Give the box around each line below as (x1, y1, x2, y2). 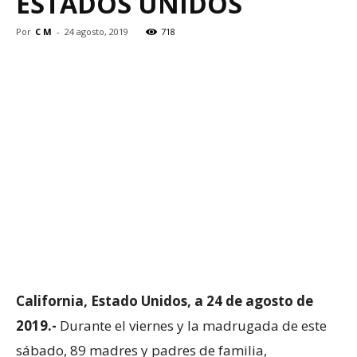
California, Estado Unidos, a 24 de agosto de (16, 291, 313, 310)
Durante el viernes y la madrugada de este (57, 316, 327, 335)
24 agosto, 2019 (65, 25, 128, 37)
